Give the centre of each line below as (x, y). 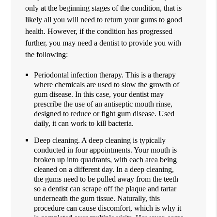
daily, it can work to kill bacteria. (84, 123)
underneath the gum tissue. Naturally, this (97, 198)
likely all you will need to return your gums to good (104, 19)
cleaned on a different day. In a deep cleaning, (104, 169)
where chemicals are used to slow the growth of (107, 84)
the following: (47, 54)
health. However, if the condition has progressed (99, 31)
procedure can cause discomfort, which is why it (108, 208)
